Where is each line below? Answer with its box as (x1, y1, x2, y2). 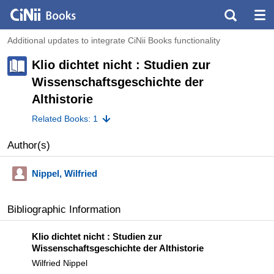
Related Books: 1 (32, 113, 98, 124)
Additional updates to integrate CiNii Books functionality (7, 35, 220, 45)
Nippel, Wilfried (32, 168, 97, 179)
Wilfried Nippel (32, 257, 87, 268)
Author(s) (7, 139, 50, 151)
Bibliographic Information (7, 203, 120, 215)
